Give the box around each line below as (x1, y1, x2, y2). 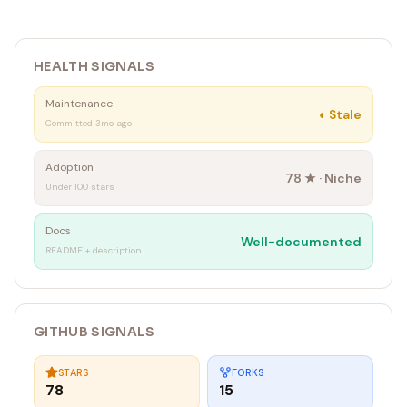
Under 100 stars (45, 181, 114, 193)
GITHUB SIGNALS (34, 323, 154, 340)
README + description (45, 244, 142, 256)
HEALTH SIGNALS (34, 58, 154, 74)
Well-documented (241, 233, 362, 250)
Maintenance (45, 96, 113, 111)
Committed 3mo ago (45, 117, 132, 129)
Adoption (45, 160, 94, 174)
